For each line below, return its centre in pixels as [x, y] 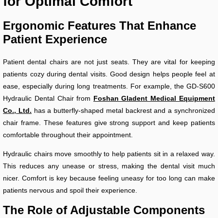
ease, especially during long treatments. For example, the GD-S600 [109, 86]
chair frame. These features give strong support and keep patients [109, 123]
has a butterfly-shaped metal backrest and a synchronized [123, 111]
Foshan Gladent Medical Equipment [154, 99]
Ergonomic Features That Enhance [100, 26]
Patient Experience [55, 39]
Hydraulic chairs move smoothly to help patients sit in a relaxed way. [109, 154]
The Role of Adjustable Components [104, 210]
